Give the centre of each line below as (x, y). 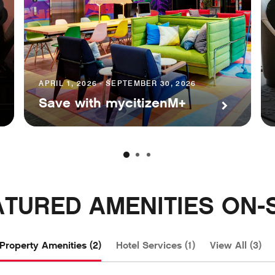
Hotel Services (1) (155, 246)
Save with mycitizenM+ (113, 103)
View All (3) (235, 246)
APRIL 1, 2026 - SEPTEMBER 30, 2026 (118, 83)
